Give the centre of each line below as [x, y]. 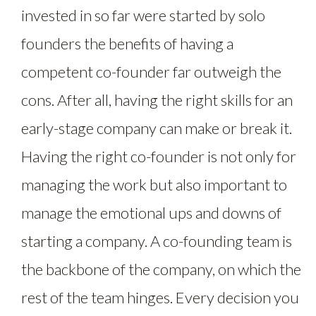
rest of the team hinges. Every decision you [160, 297]
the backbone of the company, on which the [161, 269]
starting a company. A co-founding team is [157, 241]
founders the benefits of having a [127, 43]
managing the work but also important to [154, 184]
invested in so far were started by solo [143, 15]
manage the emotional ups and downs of [151, 212]
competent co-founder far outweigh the [151, 71]
